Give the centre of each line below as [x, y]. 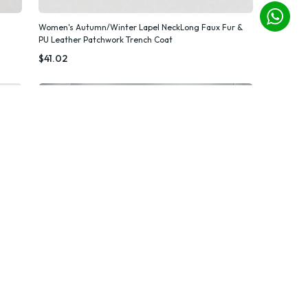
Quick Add [153, 40]
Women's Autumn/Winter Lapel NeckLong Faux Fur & [141, 27]
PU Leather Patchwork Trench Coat [106, 39]
